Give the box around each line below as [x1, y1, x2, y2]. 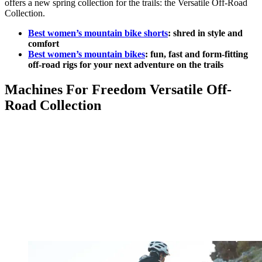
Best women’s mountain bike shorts [28, 28, 168, 39]
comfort [28, 39, 59, 49]
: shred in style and [168, 28, 243, 39]
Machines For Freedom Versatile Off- [5, 82, 232, 98]
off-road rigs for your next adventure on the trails [28, 60, 223, 70]
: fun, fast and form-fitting [145, 49, 248, 60]
